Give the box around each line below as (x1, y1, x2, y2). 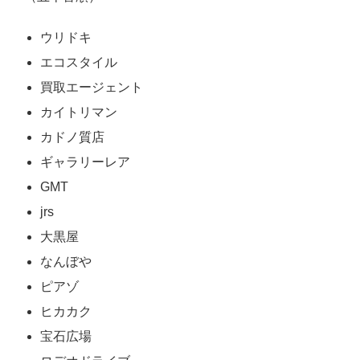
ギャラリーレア (40, 154, 130, 169)
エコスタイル (40, 55, 117, 69)
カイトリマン (40, 104, 117, 119)
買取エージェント (40, 80, 143, 94)
